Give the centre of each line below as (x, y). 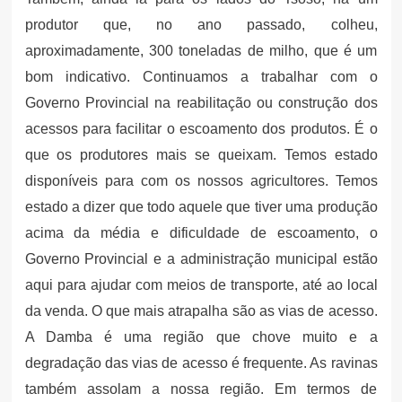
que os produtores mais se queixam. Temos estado (201, 154)
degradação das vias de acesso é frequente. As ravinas (201, 363)
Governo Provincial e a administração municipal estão (201, 258)
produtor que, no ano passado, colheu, (201, 24)
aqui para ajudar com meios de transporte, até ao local (201, 284)
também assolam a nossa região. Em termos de (201, 389)
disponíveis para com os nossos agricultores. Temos (201, 180)
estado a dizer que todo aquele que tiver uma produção (201, 206)
